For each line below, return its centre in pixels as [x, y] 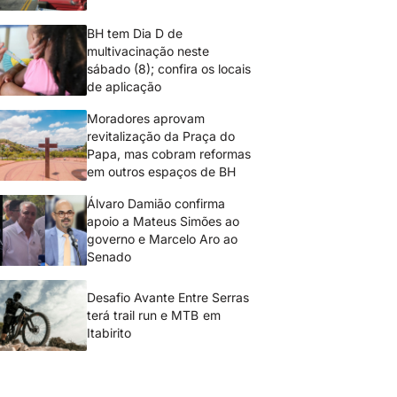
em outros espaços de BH [162, 171]
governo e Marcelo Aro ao [163, 239]
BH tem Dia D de [135, 33]
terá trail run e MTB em [154, 315]
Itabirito [109, 333]
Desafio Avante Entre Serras [168, 297]
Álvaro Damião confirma [156, 203]
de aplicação [125, 86]
